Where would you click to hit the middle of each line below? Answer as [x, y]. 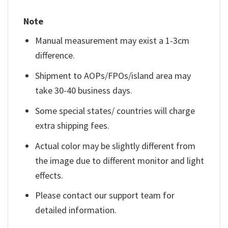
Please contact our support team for [105, 195]
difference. [55, 55]
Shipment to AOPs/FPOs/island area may [113, 76]
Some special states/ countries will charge [115, 110]
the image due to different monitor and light [120, 160]
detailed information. [76, 210]
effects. [49, 175]
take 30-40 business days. [84, 91]
